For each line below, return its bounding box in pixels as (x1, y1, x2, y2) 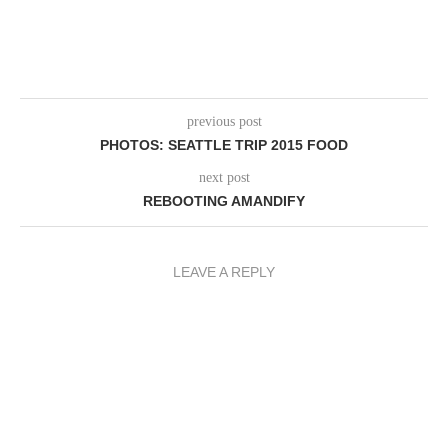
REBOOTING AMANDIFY (143, 193, 305, 209)
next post (198, 170, 250, 185)
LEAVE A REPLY (173, 264, 275, 280)
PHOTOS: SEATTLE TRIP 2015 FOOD (100, 137, 348, 153)
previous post (186, 114, 262, 129)
